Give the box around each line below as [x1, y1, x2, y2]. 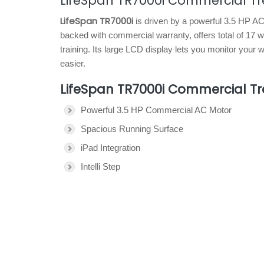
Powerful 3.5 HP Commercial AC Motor [81, 105, 232, 115]
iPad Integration [81, 143, 140, 153]
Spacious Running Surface [81, 124, 183, 134]
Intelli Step [81, 161, 120, 171]
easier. [60, 58, 85, 68]
